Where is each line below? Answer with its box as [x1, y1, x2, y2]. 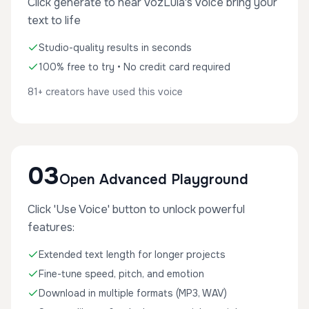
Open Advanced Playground [59, 171, 248, 188]
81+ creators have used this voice [28, 86, 183, 98]
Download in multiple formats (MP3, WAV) [39, 287, 227, 299]
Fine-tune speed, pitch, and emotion [39, 268, 204, 280]
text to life [28, 13, 81, 28]
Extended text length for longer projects [39, 248, 226, 261]
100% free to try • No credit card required [39, 61, 230, 73]
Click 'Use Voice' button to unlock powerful [28, 202, 245, 217]
